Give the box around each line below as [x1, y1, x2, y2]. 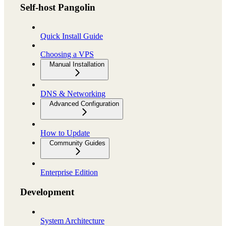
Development [20, 186, 74, 197]
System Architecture [40, 216, 104, 225]
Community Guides [49, 139, 105, 147]
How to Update [40, 129, 90, 138]
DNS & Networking [40, 89, 105, 98]
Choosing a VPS [40, 50, 94, 59]
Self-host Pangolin [20, 2, 95, 13]
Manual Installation [49, 61, 104, 69]
